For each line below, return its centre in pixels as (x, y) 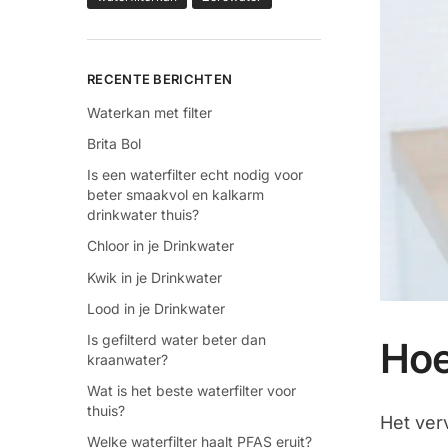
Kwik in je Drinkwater (154, 277)
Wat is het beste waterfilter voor (191, 391)
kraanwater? (127, 359)
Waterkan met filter (149, 112)
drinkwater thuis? (143, 215)
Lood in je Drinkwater (156, 308)
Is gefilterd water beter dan (176, 339)
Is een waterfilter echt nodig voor (195, 175)
